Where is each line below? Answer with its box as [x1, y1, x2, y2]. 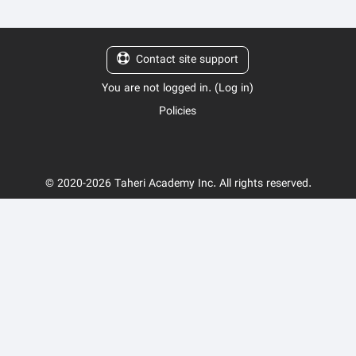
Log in [219, 79, 250, 97]
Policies [159, 103, 197, 120]
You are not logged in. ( [102, 79, 219, 97]
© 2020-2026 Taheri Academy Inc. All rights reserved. [44, 175, 311, 192]
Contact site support [136, 51, 239, 68]
